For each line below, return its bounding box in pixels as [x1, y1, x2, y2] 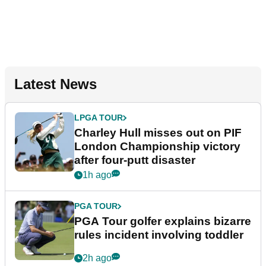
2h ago [83, 253, 112, 264]
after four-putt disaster [74, 154, 195, 167]
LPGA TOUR [74, 113, 123, 123]
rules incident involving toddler [74, 229, 243, 242]
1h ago [83, 170, 112, 180]
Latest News [14, 76, 97, 93]
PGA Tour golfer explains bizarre [74, 215, 251, 228]
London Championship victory [74, 140, 240, 153]
